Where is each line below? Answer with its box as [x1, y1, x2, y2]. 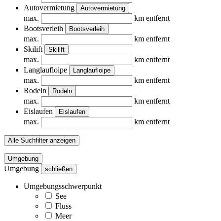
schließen [45, 165, 73, 173]
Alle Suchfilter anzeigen [8, 137, 75, 145]
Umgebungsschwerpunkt [24, 182, 102, 191]
